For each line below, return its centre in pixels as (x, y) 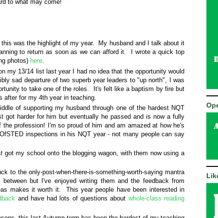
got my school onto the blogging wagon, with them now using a (93, 153)
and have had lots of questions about (72, 199)
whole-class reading (156, 199)
